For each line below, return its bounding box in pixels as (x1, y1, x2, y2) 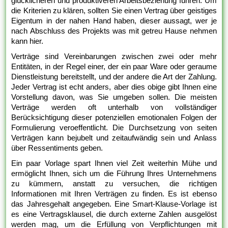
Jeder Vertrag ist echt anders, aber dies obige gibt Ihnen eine (11, 82, 217, 92)
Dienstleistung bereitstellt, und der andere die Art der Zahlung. (11, 72, 217, 81)
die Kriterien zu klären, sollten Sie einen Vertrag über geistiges (11, 6, 217, 15)
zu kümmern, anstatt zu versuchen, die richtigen (11, 179, 217, 188)
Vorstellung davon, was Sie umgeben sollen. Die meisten (11, 93, 217, 102)
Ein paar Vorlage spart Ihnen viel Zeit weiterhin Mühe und (11, 159, 217, 168)
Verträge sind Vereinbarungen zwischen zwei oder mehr (11, 52, 217, 61)
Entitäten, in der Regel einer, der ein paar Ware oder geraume (11, 62, 217, 71)
